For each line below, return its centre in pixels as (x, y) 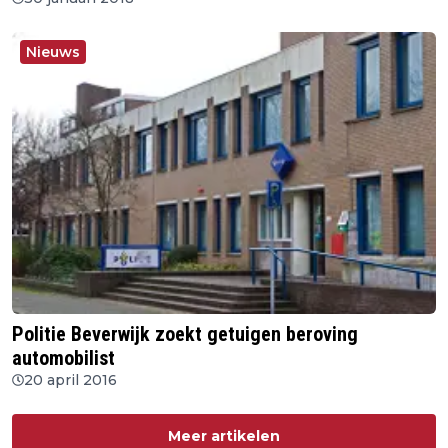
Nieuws (53, 52)
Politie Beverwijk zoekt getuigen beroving (185, 333)
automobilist (63, 357)
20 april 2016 (70, 379)
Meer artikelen (224, 435)
